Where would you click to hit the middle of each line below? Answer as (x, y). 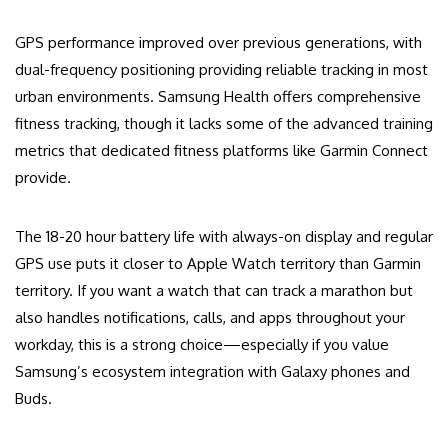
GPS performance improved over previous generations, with (218, 43)
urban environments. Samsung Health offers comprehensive (218, 97)
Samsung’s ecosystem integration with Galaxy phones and (212, 372)
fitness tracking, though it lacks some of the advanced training (224, 124)
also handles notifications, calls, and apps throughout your (210, 318)
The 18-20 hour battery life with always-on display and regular (224, 237)
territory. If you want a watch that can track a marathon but (214, 291)
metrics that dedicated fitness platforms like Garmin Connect (221, 151)
